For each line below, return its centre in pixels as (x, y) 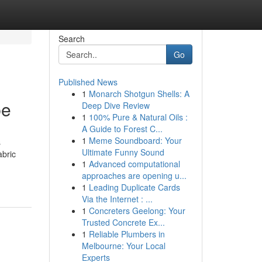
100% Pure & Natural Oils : (138, 117)
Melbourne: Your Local (123, 246)
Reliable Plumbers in (127, 234)
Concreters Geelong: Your (137, 211)
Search (71, 39)
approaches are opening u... (134, 175)
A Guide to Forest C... (122, 129)
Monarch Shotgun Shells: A (139, 94)
